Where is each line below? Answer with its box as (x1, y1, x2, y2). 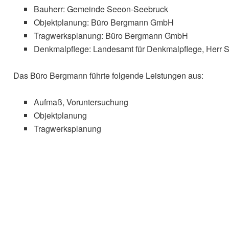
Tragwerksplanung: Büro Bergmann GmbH (34, 30, 188, 42)
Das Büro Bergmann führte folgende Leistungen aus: (13, 70, 203, 82)
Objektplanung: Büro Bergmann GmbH (34, 16, 174, 29)
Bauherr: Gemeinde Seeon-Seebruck (34, 3, 168, 15)
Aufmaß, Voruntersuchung (34, 96, 128, 108)
